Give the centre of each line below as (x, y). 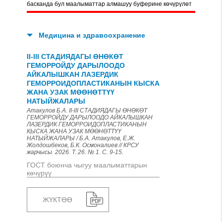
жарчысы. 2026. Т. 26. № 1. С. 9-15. (75, 152)
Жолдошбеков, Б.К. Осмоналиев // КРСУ (83, 145)
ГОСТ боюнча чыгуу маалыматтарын (87, 165)
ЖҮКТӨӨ (57, 200)
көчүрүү (39, 173)
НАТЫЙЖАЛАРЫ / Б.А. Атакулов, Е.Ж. (81, 138)
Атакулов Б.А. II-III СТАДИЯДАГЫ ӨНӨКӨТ (87, 111)
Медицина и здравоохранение (92, 35)
